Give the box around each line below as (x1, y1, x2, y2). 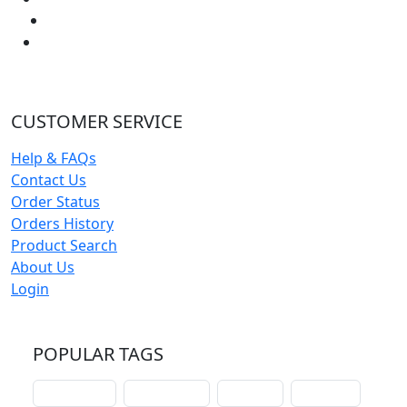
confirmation (132, 384, 202, 401)
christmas (299, 384, 352, 401)
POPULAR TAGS (33, 341, 164, 366)
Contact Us (11, 169, 86, 190)
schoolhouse (41, 384, 108, 401)
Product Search (11, 234, 117, 255)
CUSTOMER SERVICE (11, 108, 183, 134)
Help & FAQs (11, 147, 96, 168)
